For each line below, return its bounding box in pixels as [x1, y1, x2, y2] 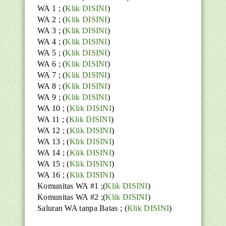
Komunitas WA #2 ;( [37, 192, 106, 201]
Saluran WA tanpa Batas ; [37, 203, 125, 212]
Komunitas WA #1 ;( [37, 181, 106, 190]
